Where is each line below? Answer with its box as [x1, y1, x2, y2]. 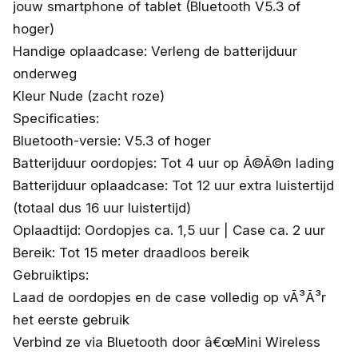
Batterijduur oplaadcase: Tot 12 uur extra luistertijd [13, 177, 334, 193]
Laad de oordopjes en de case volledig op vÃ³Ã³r [13, 288, 326, 305]
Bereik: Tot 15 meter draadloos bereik [13, 244, 249, 261]
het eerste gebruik [13, 311, 129, 328]
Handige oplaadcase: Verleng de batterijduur [13, 42, 297, 59]
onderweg [13, 65, 77, 82]
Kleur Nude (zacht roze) [13, 87, 165, 104]
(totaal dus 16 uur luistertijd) [13, 199, 191, 216]
